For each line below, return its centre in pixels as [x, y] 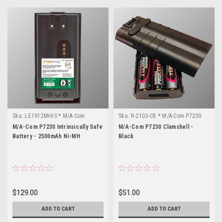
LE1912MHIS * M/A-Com [55, 116]
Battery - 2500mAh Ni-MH [46, 136]
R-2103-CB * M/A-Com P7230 [166, 116]
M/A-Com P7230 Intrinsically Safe [57, 127]
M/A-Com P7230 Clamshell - [156, 127]
